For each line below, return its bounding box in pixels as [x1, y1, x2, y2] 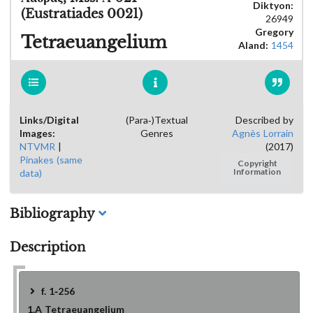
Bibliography [10, 205, 95, 221]
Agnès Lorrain [232, 126, 293, 140]
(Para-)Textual [125, 113, 188, 126]
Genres [140, 126, 173, 140]
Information [233, 166, 281, 177]
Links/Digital [20, 113, 79, 126]
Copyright [237, 158, 277, 169]
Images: [20, 126, 55, 140]
